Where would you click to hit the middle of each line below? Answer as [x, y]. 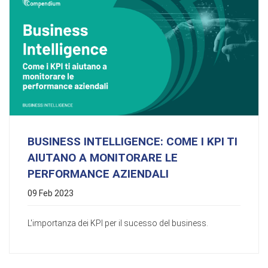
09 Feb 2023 [51, 193]
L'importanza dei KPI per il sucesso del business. [118, 223]
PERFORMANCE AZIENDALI [98, 173]
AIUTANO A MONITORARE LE [103, 157]
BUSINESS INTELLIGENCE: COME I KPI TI [133, 141]
